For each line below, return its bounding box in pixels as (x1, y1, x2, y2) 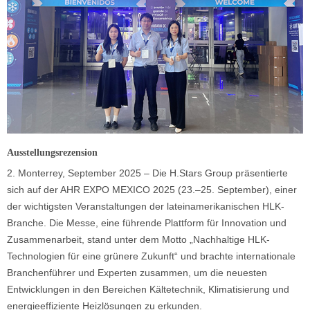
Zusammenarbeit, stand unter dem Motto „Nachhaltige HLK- (7, 234, 270, 246)
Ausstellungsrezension (7, 147, 98, 158)
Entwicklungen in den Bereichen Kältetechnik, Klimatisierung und (7, 284, 289, 295)
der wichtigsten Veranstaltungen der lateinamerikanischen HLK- (7, 201, 284, 212)
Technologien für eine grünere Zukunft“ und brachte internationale (7, 250, 295, 262)
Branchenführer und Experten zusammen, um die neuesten (7, 267, 267, 279)
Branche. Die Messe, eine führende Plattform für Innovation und (7, 217, 286, 229)
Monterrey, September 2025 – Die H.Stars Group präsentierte (18, 167, 288, 179)
